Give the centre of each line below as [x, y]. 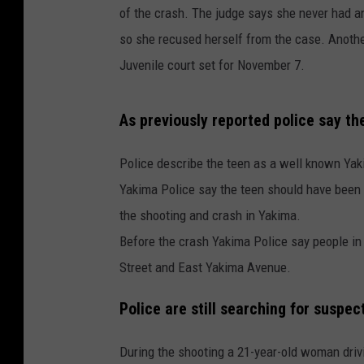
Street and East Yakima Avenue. [205, 267]
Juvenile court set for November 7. [212, 65]
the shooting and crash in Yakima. [210, 215]
